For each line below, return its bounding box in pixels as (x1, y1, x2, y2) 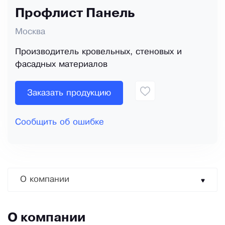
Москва (15, 28, 45, 36)
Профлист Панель (15, 8, 135, 20)
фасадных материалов (15, 61, 107, 69)
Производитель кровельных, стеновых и (15, 48, 182, 56)
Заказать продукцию (27, 89, 111, 97)
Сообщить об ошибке (15, 119, 104, 127)
